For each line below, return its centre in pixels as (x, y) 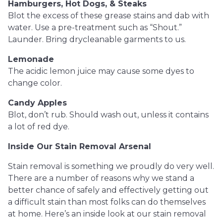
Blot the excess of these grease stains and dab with (109, 16)
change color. (35, 83)
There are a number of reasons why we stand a (101, 178)
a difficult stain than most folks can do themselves (107, 202)
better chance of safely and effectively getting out (108, 190)
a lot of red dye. (39, 127)
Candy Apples (37, 103)
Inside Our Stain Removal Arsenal (80, 146)
